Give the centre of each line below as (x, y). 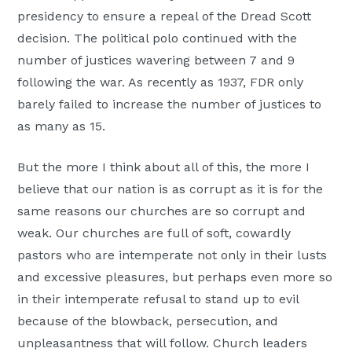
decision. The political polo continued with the (158, 38)
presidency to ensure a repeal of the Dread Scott (165, 16)
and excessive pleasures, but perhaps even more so (175, 277)
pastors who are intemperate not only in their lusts (172, 255)
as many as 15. (62, 126)
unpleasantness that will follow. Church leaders (163, 343)
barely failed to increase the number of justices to (170, 104)
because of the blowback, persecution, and (148, 321)
